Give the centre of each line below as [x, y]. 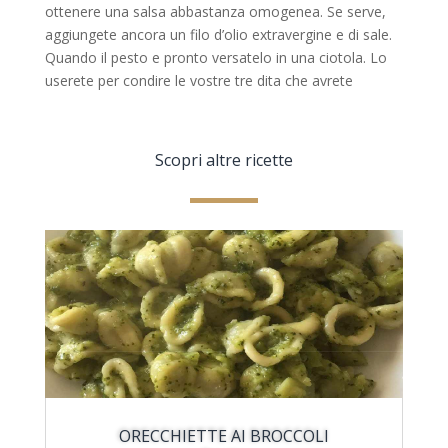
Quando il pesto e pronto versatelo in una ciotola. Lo [215, 57]
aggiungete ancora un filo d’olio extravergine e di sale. [218, 34]
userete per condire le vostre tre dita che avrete [198, 80]
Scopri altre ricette [223, 159]
